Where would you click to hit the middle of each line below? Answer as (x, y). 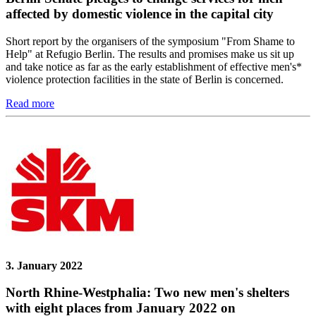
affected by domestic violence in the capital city (140, 13)
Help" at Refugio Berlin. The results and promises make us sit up (150, 54)
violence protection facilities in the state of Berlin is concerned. (145, 79)
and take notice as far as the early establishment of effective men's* (154, 66)
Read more (30, 103)
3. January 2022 (44, 265)
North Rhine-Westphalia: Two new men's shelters (147, 293)
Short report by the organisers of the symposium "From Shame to (150, 41)
